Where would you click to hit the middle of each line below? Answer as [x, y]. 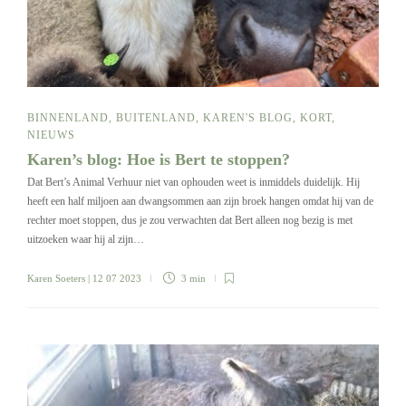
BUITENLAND [156, 118]
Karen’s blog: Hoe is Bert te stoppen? [161, 160]
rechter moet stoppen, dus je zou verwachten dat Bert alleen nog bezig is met [190, 221]
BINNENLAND [68, 118]
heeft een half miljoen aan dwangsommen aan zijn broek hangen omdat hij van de [200, 202]
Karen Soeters [56, 279]
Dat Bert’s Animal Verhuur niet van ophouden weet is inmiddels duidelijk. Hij [193, 183]
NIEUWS [51, 135]
